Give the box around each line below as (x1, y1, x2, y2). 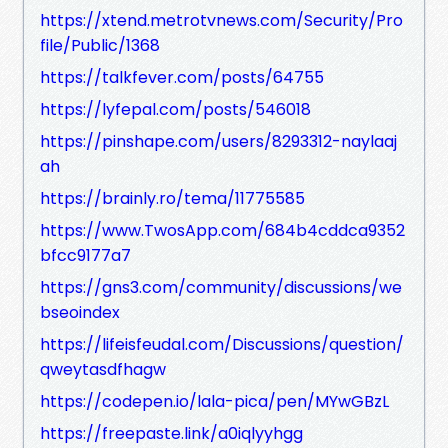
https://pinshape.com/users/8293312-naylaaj (40, 129, 397, 153)
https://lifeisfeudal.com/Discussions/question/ (40, 332, 404, 356)
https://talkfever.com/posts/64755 (40, 65, 324, 89)
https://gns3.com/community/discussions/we (40, 275, 402, 299)
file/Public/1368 (40, 33, 160, 57)
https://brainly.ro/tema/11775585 (40, 186, 305, 210)
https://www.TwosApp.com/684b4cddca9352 (40, 218, 405, 242)
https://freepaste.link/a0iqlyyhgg (40, 421, 303, 445)
